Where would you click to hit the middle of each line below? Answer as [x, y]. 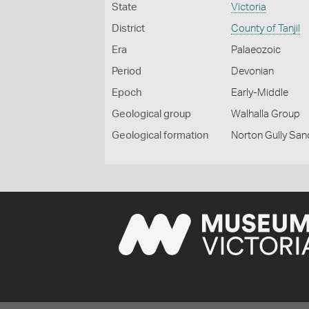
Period [127, 71]
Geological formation [160, 136]
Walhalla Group [266, 114]
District [128, 29]
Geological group [151, 114]
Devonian [253, 71]
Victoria [249, 7]
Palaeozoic [256, 50]
